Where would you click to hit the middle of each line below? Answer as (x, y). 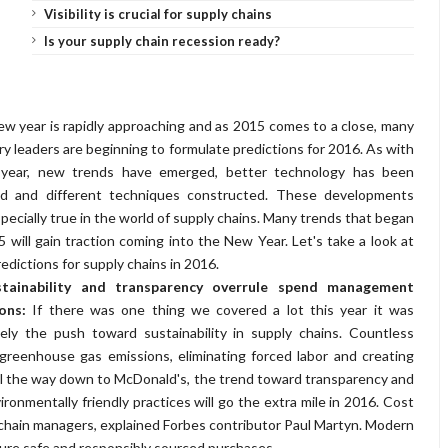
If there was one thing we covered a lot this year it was (223, 309)
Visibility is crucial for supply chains (157, 14)
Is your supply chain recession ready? (161, 41)
